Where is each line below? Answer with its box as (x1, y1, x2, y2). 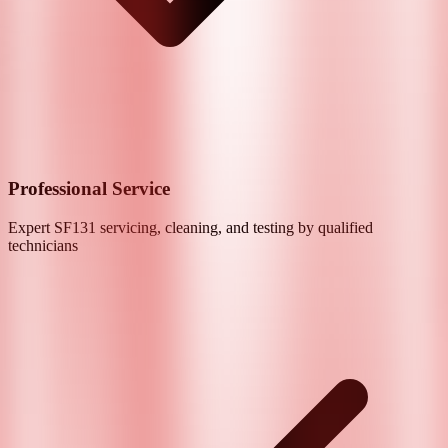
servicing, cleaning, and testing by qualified (96, 218, 373, 236)
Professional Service (8, 177, 170, 199)
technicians (8, 236, 78, 254)
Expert (8, 218, 54, 236)
